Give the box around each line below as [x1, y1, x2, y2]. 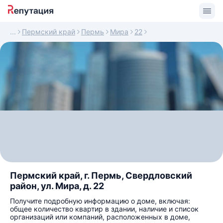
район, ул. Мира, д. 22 [10, 181, 104, 191]
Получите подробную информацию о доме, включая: [10, 197, 190, 205]
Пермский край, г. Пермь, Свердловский [10, 170, 192, 181]
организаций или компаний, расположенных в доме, [10, 213, 190, 221]
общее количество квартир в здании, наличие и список [10, 205, 199, 213]
